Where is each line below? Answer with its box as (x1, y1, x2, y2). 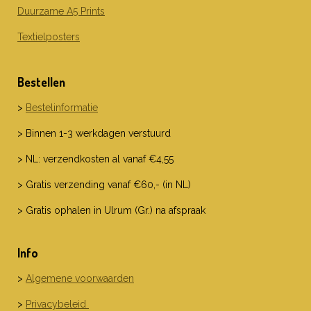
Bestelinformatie (26, 102, 98, 114)
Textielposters (17, 31, 80, 43)
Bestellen (17, 74, 65, 90)
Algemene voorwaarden (26, 273, 134, 285)
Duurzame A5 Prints (17, 6, 105, 17)
